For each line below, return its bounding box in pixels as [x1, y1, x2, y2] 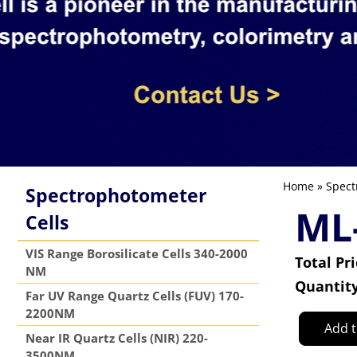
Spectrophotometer [25, 182, 206, 208]
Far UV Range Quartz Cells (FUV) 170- [25, 288, 244, 304]
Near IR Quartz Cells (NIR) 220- [25, 330, 208, 346]
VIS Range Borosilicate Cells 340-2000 [25, 245, 248, 261]
